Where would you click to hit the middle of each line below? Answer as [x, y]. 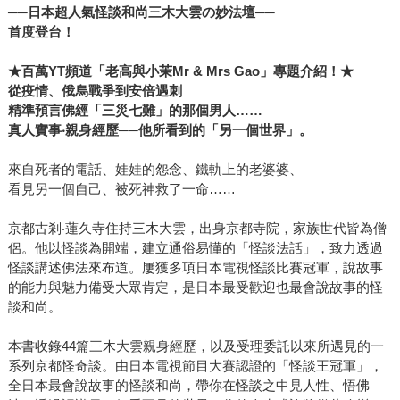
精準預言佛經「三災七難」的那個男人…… [135, 111]
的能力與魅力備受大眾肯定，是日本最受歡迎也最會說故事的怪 [195, 287]
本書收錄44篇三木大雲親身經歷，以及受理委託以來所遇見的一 [196, 346]
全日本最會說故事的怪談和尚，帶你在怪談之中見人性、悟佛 [188, 386]
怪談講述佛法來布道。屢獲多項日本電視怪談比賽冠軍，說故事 [195, 268]
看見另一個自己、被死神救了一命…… [121, 189]
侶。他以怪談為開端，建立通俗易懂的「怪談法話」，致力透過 [195, 248]
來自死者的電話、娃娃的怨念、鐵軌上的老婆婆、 [155, 170]
